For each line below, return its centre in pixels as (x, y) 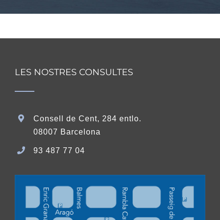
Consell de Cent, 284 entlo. (88, 118)
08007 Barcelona (67, 132)
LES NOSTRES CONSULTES (74, 72)
